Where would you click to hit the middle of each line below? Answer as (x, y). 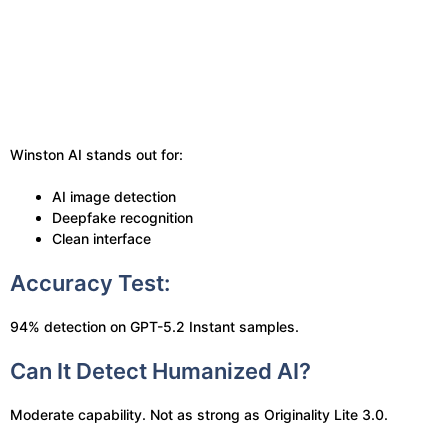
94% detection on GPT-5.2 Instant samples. (154, 326)
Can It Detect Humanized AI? (160, 371)
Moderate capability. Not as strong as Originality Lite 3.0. (199, 414)
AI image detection (114, 196)
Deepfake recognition (122, 217)
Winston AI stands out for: (96, 154)
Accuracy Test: (90, 283)
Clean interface (101, 238)
